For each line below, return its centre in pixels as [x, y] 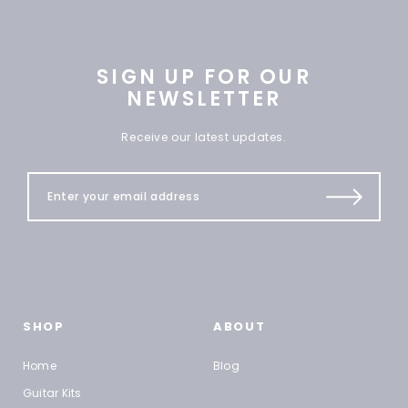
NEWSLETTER [204, 99]
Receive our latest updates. [204, 138]
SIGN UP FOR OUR [204, 77]
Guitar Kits [52, 393]
